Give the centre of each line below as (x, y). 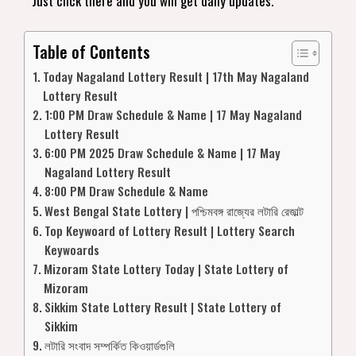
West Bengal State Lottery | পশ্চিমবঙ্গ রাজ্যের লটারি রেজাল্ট (174, 210)
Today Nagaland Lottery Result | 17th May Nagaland (176, 76)
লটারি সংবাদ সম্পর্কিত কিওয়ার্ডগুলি (110, 344)
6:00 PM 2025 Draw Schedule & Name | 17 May (163, 152)
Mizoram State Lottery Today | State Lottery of (166, 268)
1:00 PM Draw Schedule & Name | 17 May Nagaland (174, 114)
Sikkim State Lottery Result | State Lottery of (163, 306)
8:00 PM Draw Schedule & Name (127, 190)
